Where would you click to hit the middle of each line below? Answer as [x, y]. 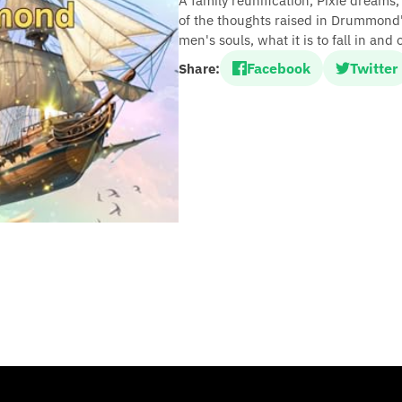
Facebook [279, 68]
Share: [199, 68]
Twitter [374, 68]
